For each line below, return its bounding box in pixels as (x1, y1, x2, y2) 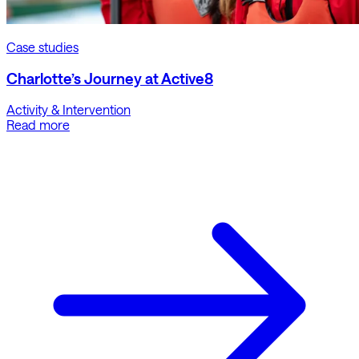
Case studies (6, 38, 79, 54)
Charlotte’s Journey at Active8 (6, 69, 213, 87)
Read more (6, 117, 70, 133)
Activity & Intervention (6, 102, 131, 118)
